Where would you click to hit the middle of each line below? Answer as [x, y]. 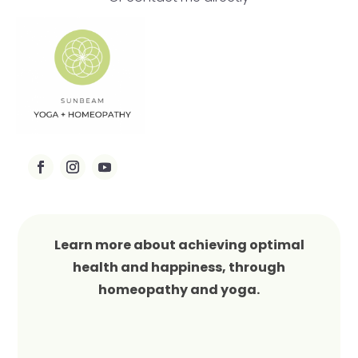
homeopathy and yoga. [179, 290]
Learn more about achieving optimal [179, 245]
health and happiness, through [179, 268]
